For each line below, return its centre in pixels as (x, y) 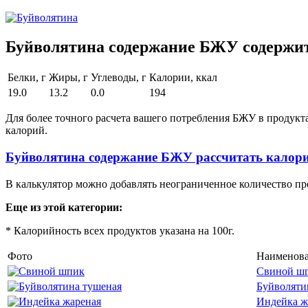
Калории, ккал (183, 78)
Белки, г (27, 78)
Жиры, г (68, 78)
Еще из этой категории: (64, 207)
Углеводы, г (119, 78)
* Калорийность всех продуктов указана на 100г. (120, 230)
